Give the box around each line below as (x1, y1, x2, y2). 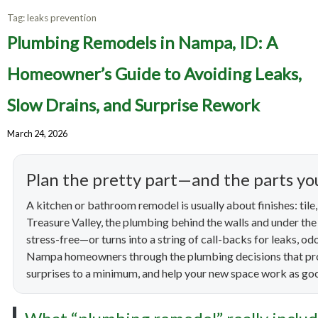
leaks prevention (27, 12, 97, 24)
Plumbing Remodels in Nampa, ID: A (7, 32, 278, 53)
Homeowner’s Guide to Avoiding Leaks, (7, 63, 302, 84)
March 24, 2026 (7, 128, 67, 140)
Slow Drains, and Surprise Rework (7, 94, 260, 116)
